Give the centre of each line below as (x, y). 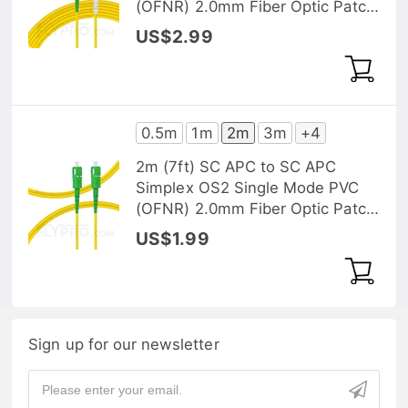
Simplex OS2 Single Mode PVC (248, 188)
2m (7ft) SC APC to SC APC (236, 167)
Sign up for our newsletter (124, 345)
